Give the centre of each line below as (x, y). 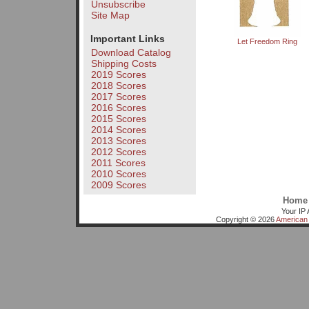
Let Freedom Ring (268, 42)
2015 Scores (118, 119)
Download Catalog (131, 53)
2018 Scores (118, 86)
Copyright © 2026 (246, 219)
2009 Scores (118, 185)
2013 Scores (118, 141)
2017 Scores (118, 97)
